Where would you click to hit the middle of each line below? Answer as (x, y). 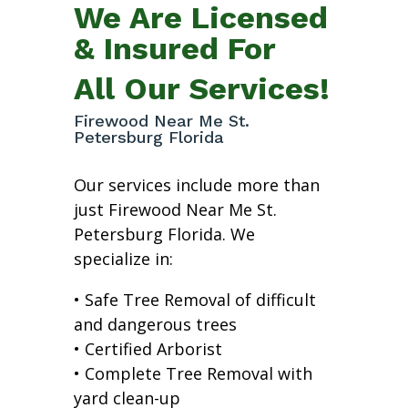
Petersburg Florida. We (164, 234)
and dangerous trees (155, 324)
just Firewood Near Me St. (175, 209)
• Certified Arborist (148, 348)
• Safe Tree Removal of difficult (194, 299)
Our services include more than (196, 184)
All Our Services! (201, 88)
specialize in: (123, 258)
